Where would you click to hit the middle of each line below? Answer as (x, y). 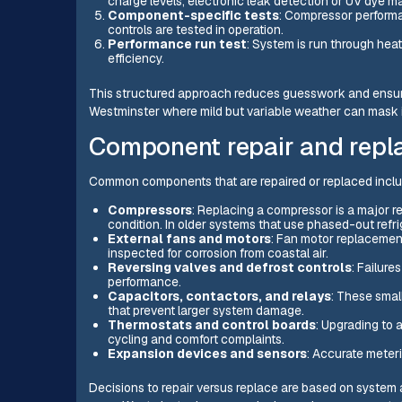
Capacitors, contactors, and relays (219, 296)
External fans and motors (189, 238)
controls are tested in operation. (195, 30)
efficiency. (135, 59)
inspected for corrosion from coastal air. (218, 253)
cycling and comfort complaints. (196, 339)
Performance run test (177, 44)
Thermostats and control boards (211, 324)
